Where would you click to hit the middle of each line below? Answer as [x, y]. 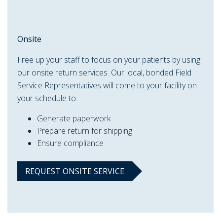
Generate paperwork [74, 119]
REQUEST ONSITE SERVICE [75, 171]
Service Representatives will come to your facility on [107, 86]
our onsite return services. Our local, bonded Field [104, 73]
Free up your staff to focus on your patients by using [109, 60]
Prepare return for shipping [85, 131]
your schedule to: [47, 98]
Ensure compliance [70, 143]
